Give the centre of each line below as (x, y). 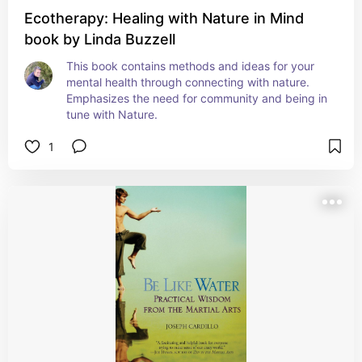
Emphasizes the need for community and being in (197, 98)
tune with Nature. (112, 114)
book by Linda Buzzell (100, 39)
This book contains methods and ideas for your (190, 66)
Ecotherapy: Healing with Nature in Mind (164, 18)
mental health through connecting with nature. (188, 82)
